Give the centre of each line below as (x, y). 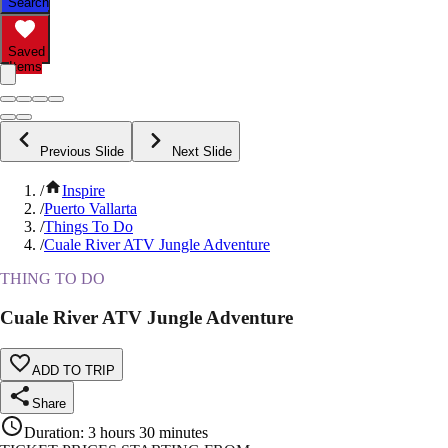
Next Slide (202, 152)
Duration (52, 432)
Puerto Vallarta (90, 209)
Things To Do (88, 227)
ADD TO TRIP (73, 370)
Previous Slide (82, 152)
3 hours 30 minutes (148, 432)
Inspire (83, 191)
